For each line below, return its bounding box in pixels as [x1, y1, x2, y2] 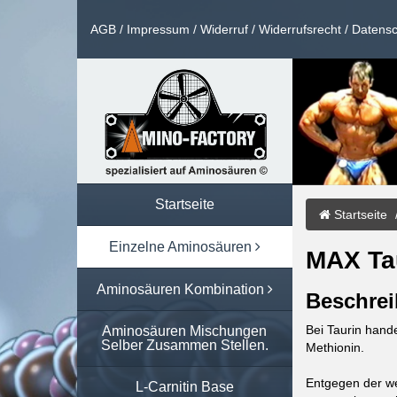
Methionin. [305, 339, 364, 354]
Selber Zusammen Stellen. [100, 337, 269, 353]
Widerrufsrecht [259, 22, 341, 36]
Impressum [127, 22, 190, 36]
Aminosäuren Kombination [96, 281, 268, 297]
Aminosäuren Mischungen [102, 323, 268, 339]
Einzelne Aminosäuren [108, 238, 255, 254]
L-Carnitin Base [135, 378, 234, 394]
